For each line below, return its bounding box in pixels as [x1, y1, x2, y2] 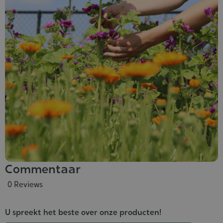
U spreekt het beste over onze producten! [5, 207, 161, 218]
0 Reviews [7, 179, 43, 190]
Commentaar [5, 161, 81, 177]
